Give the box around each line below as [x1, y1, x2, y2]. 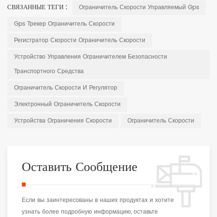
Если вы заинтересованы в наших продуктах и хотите [22, 196, 174, 205]
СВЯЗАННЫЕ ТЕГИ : [7, 2, 69, 13]
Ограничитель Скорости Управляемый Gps [79, 3, 199, 13]
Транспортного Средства [14, 67, 84, 77]
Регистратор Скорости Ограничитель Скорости [14, 36, 145, 46]
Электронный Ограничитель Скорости [14, 100, 121, 109]
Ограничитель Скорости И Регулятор [14, 83, 117, 93]
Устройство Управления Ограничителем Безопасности [14, 52, 167, 62]
